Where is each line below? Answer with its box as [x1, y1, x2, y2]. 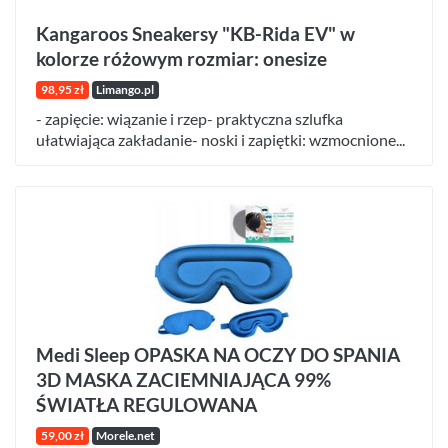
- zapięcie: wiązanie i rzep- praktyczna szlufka [36, 108, 343, 128]
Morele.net [96, 427, 156, 443]
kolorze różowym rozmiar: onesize [36, 46, 327, 70]
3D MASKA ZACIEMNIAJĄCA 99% [36, 367, 331, 391]
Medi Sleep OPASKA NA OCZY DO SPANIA [36, 342, 400, 366]
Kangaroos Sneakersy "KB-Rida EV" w [36, 21, 355, 45]
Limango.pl [96, 81, 155, 97]
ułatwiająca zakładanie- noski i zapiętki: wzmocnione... [36, 129, 405, 149]
